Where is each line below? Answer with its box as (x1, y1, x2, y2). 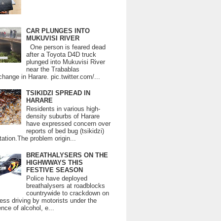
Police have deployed (26, 175, 88, 183)
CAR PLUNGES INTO (26, 27, 90, 35)
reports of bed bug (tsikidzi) (26, 127, 105, 135)
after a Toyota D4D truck (26, 50, 97, 58)
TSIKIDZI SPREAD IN (26, 89, 91, 97)
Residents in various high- (26, 105, 101, 113)
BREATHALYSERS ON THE (26, 151, 109, 159)
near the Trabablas (26, 65, 80, 73)
